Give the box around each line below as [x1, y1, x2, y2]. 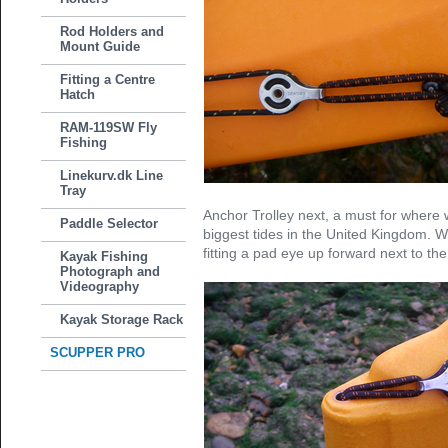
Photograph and [60, 264, 161, 279]
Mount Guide [60, 39, 141, 54]
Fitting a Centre [60, 72, 156, 87]
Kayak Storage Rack [60, 312, 184, 327]
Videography [60, 279, 140, 294]
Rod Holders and [60, 24, 165, 39]
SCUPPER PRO [50, 345, 146, 360]
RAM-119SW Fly [60, 120, 158, 135]
